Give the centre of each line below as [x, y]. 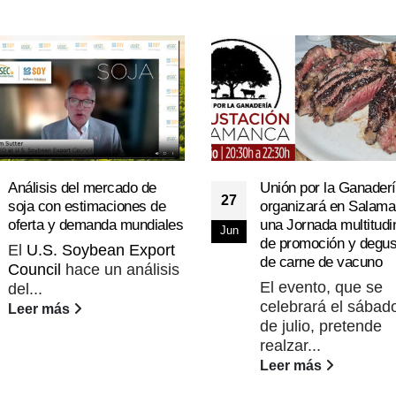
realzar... [290, 345]
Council [34, 269]
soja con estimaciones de [87, 206]
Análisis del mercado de [82, 187]
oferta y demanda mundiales [95, 225]
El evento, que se [321, 287]
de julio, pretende [321, 326]
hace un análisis [120, 269]
